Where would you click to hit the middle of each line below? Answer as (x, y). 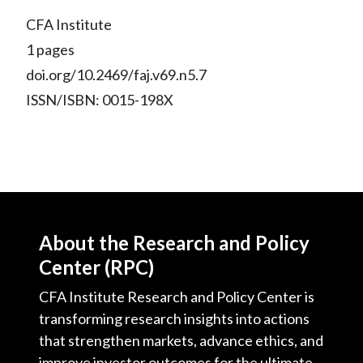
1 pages (50, 50)
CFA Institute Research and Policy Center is (177, 297)
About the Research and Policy (174, 243)
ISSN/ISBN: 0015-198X (99, 100)
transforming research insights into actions (174, 319)
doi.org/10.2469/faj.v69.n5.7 (116, 75)
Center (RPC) (96, 267)
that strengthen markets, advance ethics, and (181, 341)
